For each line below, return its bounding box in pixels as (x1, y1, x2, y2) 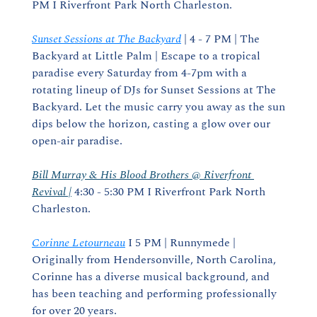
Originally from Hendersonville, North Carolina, (32, 251, 276, 268)
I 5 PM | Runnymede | (125, 234, 236, 251)
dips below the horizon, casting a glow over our (32, 115, 270, 132)
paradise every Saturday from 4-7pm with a (32, 64, 247, 81)
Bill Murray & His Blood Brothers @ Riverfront (32, 166, 251, 183)
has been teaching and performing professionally (32, 285, 277, 302)
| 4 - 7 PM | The (181, 30, 260, 47)
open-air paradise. (32, 132, 122, 149)
